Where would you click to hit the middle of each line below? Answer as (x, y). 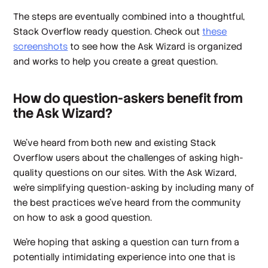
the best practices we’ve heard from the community (127, 202)
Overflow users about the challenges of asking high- (129, 157)
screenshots (41, 47)
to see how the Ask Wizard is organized (155, 47)
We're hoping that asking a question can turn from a (127, 242)
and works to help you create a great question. (116, 62)
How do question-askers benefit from (128, 98)
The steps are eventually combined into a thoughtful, (129, 17)
